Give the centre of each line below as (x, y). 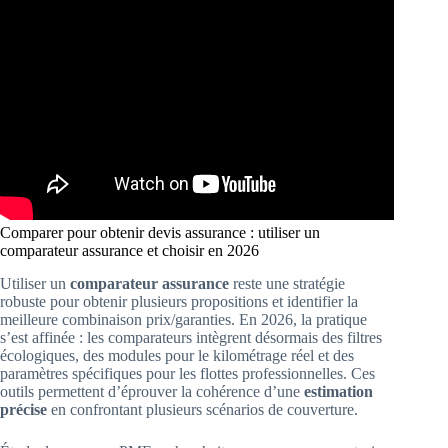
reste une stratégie (287, 283)
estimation (338, 391)
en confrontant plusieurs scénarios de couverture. (202, 409)
